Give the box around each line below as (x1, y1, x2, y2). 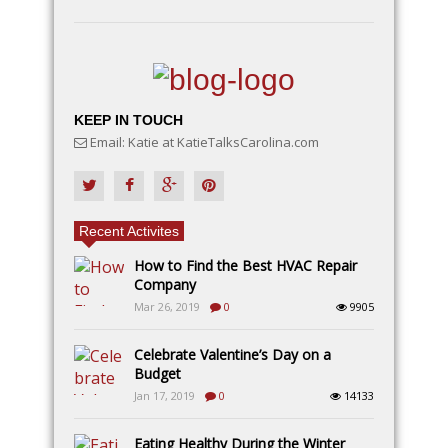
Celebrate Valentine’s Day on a (134, 345, 331, 365)
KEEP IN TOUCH (74, 112, 183, 129)
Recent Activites (79, 223, 179, 240)
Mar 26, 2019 (134, 299, 200, 315)
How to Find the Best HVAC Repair (134, 256, 357, 276)
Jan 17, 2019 (134, 388, 195, 404)
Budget (134, 364, 181, 384)
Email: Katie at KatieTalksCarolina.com (87, 133, 319, 152)
